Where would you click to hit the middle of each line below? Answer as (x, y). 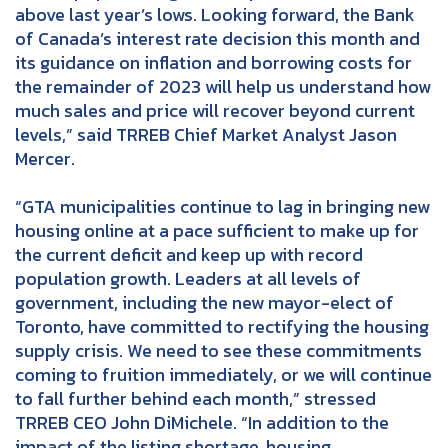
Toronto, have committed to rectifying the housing (222, 326)
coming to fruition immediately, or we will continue (223, 374)
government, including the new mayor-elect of (204, 302)
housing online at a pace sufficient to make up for (217, 230)
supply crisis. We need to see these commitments (218, 350)
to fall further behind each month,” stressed (195, 398)
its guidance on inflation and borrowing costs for (213, 62)
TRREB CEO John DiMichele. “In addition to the (202, 422)
